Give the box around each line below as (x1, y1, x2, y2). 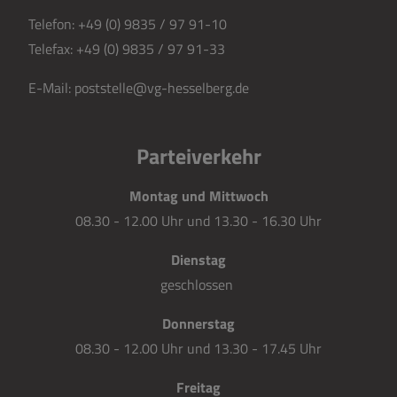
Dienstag (171, 249, 226, 270)
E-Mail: (28, 77, 74, 98)
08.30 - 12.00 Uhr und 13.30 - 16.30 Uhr (75, 210, 322, 231)
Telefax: (28, 38, 76, 59)
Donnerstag (162, 313, 235, 334)
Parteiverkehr (136, 140, 261, 172)
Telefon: (28, 13, 78, 35)
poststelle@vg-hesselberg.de (74, 77, 249, 98)
